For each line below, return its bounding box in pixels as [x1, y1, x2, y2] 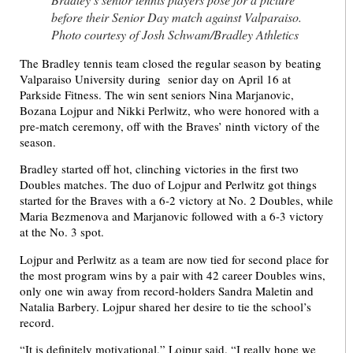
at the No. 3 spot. [20, 224, 108, 240]
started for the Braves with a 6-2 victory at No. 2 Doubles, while [20, 192, 333, 209]
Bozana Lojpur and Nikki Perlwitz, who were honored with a [20, 102, 319, 118]
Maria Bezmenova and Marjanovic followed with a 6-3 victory [20, 208, 324, 225]
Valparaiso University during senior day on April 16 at [20, 71, 291, 87]
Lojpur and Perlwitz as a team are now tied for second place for [20, 251, 329, 267]
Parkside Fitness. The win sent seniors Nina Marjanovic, [20, 87, 294, 102]
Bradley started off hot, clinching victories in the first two [20, 161, 299, 177]
